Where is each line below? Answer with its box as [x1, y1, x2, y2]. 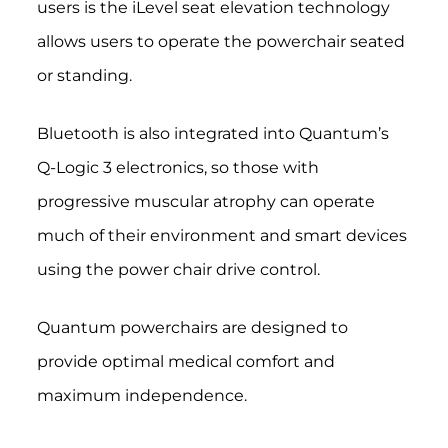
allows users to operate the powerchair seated [36, 32, 405, 52]
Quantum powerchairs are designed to [36, 318, 348, 338]
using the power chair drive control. [36, 260, 324, 280]
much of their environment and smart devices [36, 226, 407, 246]
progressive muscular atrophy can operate [36, 192, 375, 212]
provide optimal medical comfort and [36, 352, 335, 372]
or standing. [36, 66, 132, 86]
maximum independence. [36, 386, 247, 406]
